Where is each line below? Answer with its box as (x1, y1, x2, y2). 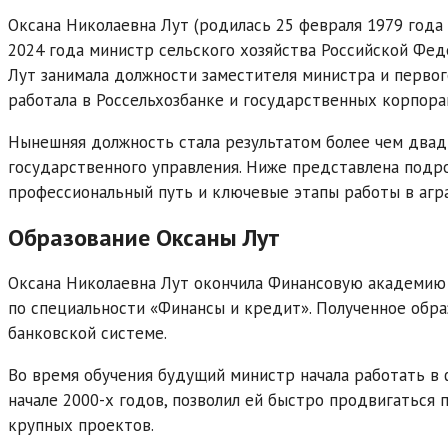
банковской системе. (8, 321, 167, 344)
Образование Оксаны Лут (8, 221, 280, 253)
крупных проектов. (8, 413, 154, 436)
